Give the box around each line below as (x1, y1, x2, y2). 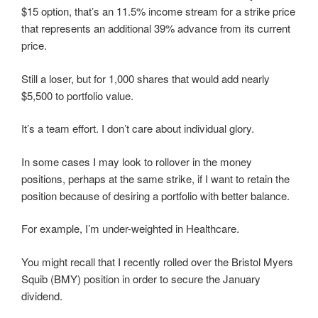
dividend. (21, 287, 62, 303)
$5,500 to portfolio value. (21, 87, 133, 103)
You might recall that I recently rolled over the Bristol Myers (21, 253, 293, 269)
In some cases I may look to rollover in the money (21, 153, 252, 169)
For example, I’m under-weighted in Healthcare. (21, 221, 239, 236)
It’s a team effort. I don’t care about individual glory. (21, 121, 254, 136)
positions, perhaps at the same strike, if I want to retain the (21, 170, 290, 186)
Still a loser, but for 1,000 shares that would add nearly (21, 70, 270, 86)
